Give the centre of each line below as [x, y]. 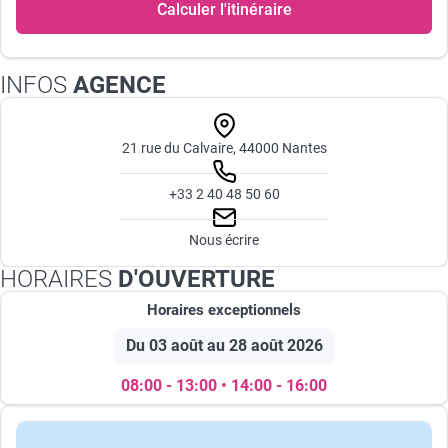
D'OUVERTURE [193, 279]
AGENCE [116, 85]
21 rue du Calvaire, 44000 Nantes [224, 148]
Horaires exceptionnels [224, 310]
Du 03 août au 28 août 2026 [224, 346]
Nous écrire [224, 240]
